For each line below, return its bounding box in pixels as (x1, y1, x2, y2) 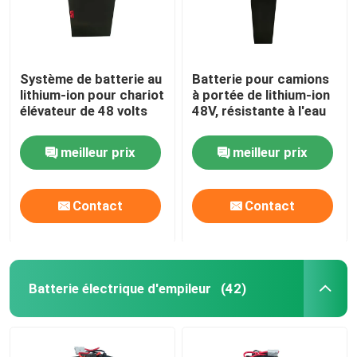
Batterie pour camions (192, 70, 330, 87)
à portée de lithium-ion (192, 86, 331, 103)
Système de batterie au (20, 70, 163, 87)
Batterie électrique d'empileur (28, 280, 211, 296)
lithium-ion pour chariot (20, 86, 165, 103)
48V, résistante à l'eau (192, 102, 327, 119)
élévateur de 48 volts (20, 102, 148, 119)
